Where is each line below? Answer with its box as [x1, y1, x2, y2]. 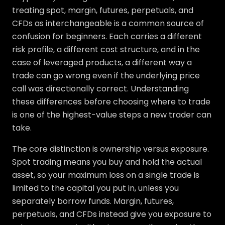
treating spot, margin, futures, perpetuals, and [12, 5, 193, 17]
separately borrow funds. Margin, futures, [12, 195, 174, 207]
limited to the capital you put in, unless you [12, 182, 179, 194]
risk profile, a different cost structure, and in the [12, 44, 200, 56]
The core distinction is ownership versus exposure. [12, 143, 209, 155]
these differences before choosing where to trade [12, 96, 210, 108]
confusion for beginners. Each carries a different [12, 31, 202, 43]
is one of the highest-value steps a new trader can [12, 109, 211, 121]
